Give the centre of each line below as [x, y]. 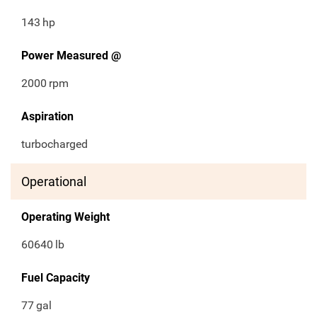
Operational [54, 182]
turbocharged [54, 144]
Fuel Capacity [56, 278]
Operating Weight [65, 217]
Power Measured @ [71, 56]
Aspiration [47, 117]
